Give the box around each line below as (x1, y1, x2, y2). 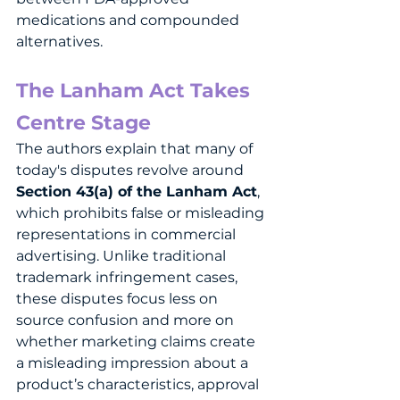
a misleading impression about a (16, 354, 252, 371)
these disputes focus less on (16, 289, 221, 307)
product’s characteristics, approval (16, 375, 262, 393)
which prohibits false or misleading (16, 204, 268, 221)
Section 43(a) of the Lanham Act (16, 182, 257, 200)
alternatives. (16, 32, 103, 50)
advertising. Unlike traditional (16, 246, 229, 264)
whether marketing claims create (16, 332, 259, 350)
